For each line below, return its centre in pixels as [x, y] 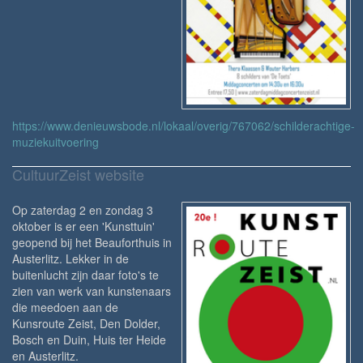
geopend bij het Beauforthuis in [92, 242]
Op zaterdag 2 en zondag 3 [83, 210]
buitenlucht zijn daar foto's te [85, 275]
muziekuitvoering [56, 142]
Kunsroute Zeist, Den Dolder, [86, 323]
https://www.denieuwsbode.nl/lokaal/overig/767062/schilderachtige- [184, 126]
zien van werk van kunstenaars [92, 291]
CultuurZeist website [78, 174]
